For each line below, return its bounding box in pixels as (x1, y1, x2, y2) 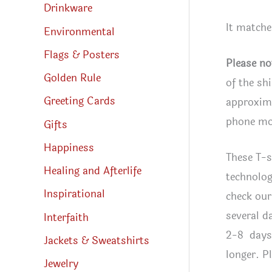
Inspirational (44, 186, 105, 203)
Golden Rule (44, 70, 101, 87)
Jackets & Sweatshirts (44, 232, 149, 249)
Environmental (44, 23, 115, 40)
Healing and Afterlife (44, 163, 141, 180)
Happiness (44, 139, 94, 156)
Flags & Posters (44, 46, 120, 63)
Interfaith (44, 209, 89, 226)
